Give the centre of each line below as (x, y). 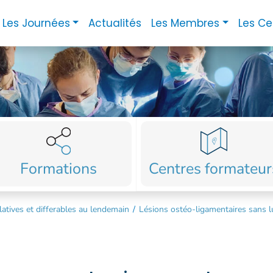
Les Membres (186, 23)
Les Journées (36, 23)
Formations (58, 169)
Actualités (115, 23)
